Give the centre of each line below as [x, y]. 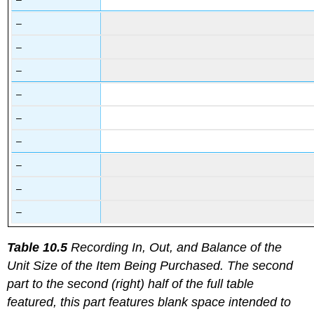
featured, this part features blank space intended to [149, 302]
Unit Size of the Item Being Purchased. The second [150, 265]
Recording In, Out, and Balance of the [175, 247]
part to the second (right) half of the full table [131, 284]
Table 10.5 [37, 247]
